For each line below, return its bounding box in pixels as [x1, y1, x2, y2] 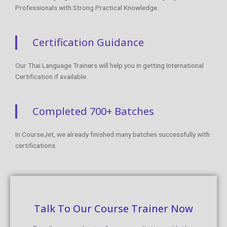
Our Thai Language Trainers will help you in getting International [15, 61, 204, 69]
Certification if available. [15, 72, 88, 81]
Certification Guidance [32, 35, 144, 49]
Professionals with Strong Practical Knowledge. [15, 3, 159, 12]
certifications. [15, 141, 57, 149]
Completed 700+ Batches [32, 104, 154, 118]
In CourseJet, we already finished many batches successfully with [15, 130, 210, 138]
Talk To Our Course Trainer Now [34, 201, 193, 215]
